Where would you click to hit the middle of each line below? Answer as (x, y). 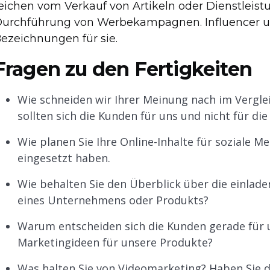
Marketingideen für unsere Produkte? (115, 243)
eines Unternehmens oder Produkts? (113, 200)
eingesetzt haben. (64, 158)
